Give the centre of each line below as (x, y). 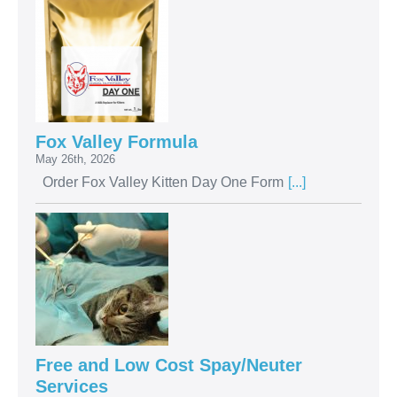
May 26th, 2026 (75, 160)
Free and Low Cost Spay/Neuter (169, 366)
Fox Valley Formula (117, 142)
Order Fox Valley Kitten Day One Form (160, 183)
